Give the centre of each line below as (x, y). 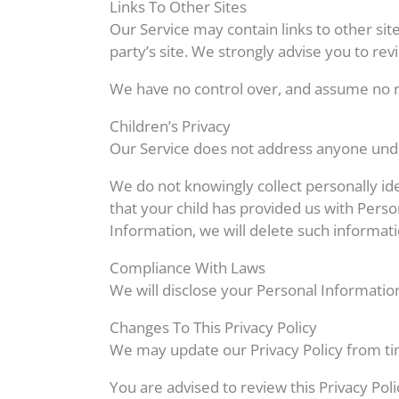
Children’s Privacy (170, 126)
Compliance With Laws (187, 268)
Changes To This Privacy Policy (213, 327)
